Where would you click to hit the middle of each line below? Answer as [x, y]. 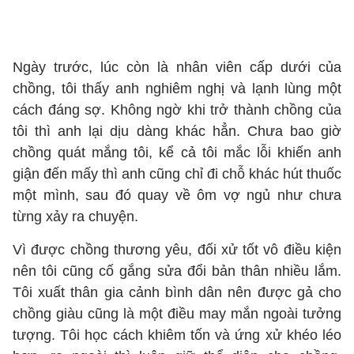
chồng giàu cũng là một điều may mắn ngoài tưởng [177, 314]
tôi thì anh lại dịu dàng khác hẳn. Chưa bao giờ [177, 131]
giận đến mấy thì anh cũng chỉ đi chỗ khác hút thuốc [177, 174]
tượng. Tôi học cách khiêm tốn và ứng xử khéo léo [177, 335]
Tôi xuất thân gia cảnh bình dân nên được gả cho [177, 292]
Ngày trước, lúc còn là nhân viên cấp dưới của [177, 67]
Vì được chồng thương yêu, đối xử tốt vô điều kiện [177, 250]
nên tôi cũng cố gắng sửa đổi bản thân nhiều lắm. [177, 271]
